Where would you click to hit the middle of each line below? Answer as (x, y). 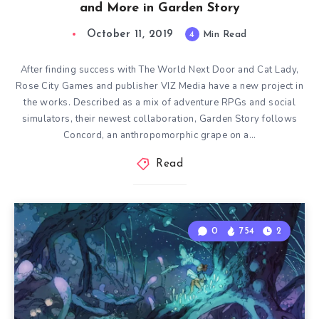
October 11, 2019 (130, 35)
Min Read (223, 35)
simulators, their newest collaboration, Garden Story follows (159, 119)
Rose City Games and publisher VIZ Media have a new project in (159, 86)
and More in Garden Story (159, 8)
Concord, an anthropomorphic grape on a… (159, 135)
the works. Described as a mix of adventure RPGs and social (159, 103)
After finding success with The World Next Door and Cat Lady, (159, 70)
